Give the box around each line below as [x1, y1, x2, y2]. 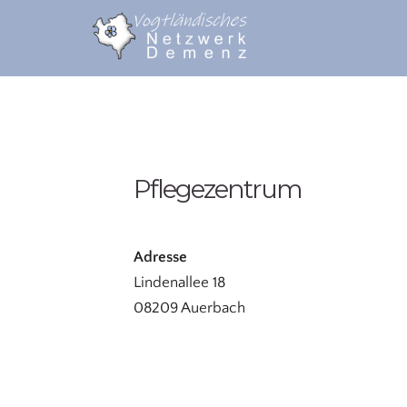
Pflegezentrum [134, 173, 302, 204]
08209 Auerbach [134, 299, 245, 316]
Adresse [134, 248, 187, 265]
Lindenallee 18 [134, 273, 225, 291]
